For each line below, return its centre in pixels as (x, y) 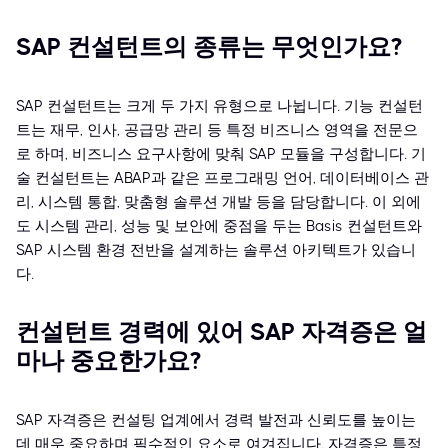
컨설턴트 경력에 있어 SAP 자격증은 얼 (221, 332)
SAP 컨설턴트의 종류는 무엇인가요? (209, 47)
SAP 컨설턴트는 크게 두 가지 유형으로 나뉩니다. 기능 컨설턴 (219, 106)
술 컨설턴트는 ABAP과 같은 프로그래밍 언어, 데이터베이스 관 (222, 178)
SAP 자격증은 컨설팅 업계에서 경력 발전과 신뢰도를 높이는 (216, 420)
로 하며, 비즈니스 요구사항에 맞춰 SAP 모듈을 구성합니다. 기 (221, 154)
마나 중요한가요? (108, 361)
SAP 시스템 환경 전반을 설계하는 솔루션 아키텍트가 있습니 (216, 250)
